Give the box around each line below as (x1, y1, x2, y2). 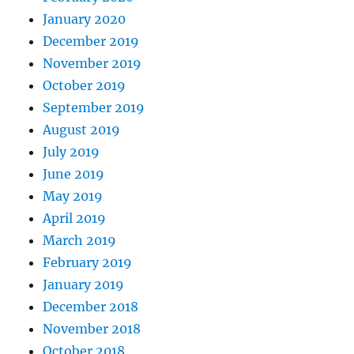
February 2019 (43, 254, 133, 271)
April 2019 (43, 210, 107, 227)
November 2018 (43, 321, 141, 337)
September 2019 (43, 100, 145, 116)
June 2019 (43, 166, 105, 183)
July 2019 (43, 144, 100, 160)
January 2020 (43, 11, 126, 28)
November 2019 (43, 55, 142, 72)
